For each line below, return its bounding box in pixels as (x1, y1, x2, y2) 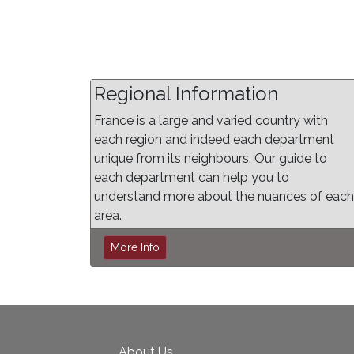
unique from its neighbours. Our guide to (94, 151, 327, 166)
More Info (111, 241, 160, 254)
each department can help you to (94, 170, 289, 185)
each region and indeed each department (94, 132, 334, 147)
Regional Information (94, 82, 278, 105)
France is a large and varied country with (94, 113, 328, 128)
